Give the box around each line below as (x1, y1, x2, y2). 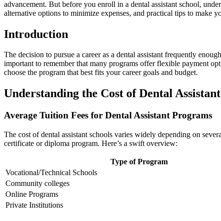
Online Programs (5, 189, 58, 198)
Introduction (4, 27, 68, 40)
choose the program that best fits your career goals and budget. (4, 68, 198, 77)
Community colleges (5, 179, 70, 187)
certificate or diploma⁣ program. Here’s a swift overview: (4, 139, 178, 147)
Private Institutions (5, 200, 63, 209)
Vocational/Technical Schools (5, 168, 97, 177)
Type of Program (110, 157, 168, 166)
